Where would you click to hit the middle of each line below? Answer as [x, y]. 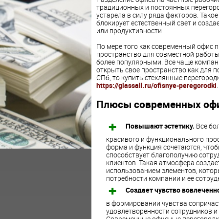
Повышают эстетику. [160, 126]
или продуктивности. [130, 31]
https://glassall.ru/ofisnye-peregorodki [156, 86]
